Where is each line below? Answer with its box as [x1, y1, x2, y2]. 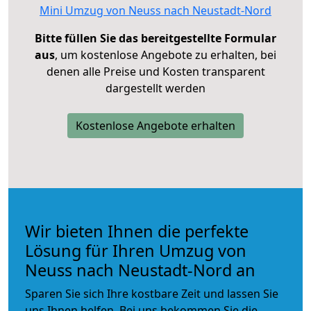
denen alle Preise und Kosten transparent [46, 63, 265, 79]
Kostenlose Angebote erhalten [76, 117, 235, 133]
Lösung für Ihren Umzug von [25, 239, 246, 262]
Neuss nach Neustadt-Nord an [25, 258, 255, 281]
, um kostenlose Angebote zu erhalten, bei [55, 47, 276, 62]
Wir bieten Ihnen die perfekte [25, 219, 249, 242]
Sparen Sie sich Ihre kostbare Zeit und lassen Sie [25, 285, 278, 301]
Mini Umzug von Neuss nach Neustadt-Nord [40, 2, 271, 18]
